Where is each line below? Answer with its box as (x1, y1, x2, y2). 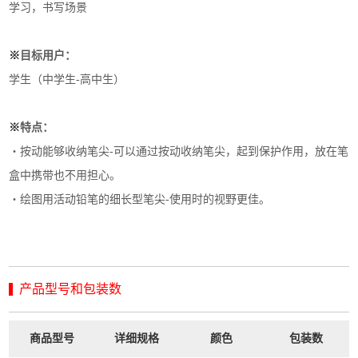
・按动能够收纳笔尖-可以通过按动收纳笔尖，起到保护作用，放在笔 (9, 145, 349, 157)
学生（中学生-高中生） (9, 73, 125, 86)
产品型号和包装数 (19, 281, 122, 296)
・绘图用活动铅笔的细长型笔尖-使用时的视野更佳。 (9, 193, 271, 205)
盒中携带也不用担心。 (9, 169, 121, 181)
